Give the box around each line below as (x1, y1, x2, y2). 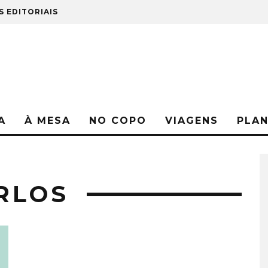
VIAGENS (165, 115, 218, 126)
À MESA (25, 115, 71, 126)
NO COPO (89, 115, 147, 126)
